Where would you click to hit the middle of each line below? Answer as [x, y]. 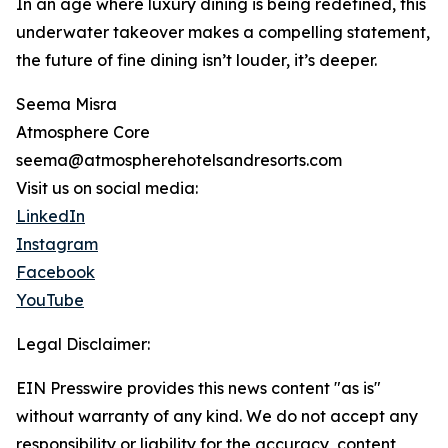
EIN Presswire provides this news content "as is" [198, 388]
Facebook [55, 272]
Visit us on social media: [107, 188]
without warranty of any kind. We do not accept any [217, 416]
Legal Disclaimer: [83, 344]
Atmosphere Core [83, 132]
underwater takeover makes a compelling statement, [223, 32]
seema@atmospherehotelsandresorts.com [179, 160]
